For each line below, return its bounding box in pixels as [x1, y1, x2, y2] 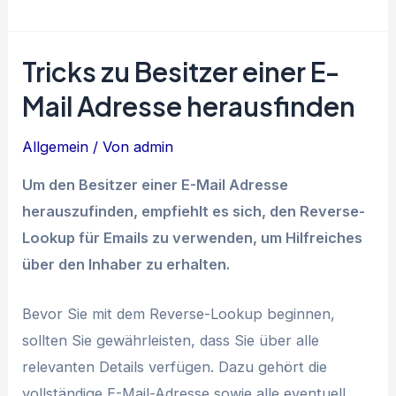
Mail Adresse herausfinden [22, 88, 356, 123]
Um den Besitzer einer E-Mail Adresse [22, 175, 289, 194]
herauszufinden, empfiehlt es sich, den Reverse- [22, 202, 366, 220]
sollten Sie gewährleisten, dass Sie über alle [22, 331, 320, 350]
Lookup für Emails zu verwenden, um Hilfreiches [22, 228, 363, 247]
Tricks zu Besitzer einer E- [22, 54, 341, 88]
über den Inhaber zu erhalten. [22, 255, 231, 273]
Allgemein [22, 137, 89, 156]
